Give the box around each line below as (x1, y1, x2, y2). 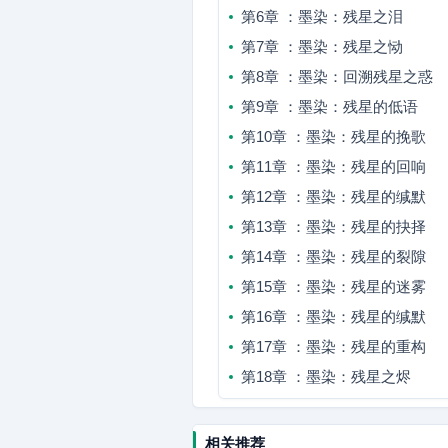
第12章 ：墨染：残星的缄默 (241, 188, 426, 205)
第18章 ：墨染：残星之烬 (241, 368, 411, 385)
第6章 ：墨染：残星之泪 (241, 8, 403, 25)
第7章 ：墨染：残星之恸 (241, 38, 403, 55)
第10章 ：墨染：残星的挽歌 (241, 128, 426, 145)
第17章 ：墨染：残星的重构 (241, 338, 426, 355)
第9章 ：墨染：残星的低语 (241, 98, 418, 115)
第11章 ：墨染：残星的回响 (241, 158, 426, 175)
